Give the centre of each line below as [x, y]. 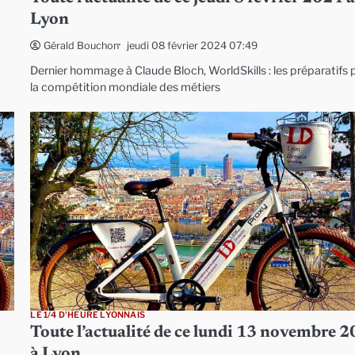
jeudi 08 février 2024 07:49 [193, 45]
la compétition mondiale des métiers [126, 88]
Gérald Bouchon [82, 46]
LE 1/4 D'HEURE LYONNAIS [88, 315]
